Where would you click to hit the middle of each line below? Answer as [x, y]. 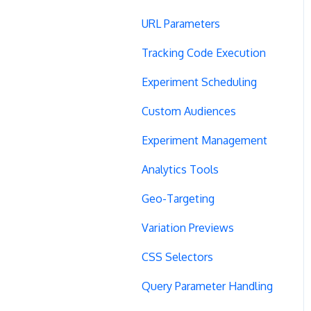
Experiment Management [204, 140]
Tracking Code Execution [204, 52]
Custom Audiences [189, 111]
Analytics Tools [180, 169]
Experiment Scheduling [199, 82]
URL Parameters [181, 23]
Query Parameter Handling [207, 286]
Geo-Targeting [178, 198]
